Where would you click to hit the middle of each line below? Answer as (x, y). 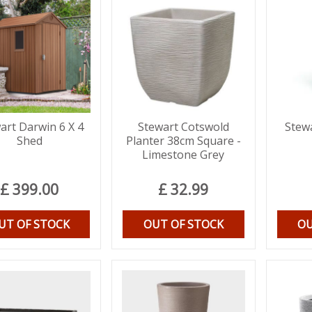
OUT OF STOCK (183, 225)
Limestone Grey (184, 155)
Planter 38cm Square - (183, 141)
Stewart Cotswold (183, 127)
